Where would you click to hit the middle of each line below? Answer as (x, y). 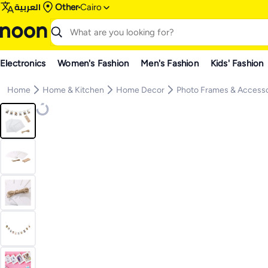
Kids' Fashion (237, 63)
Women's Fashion (93, 63)
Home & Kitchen (73, 90)
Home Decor (140, 90)
